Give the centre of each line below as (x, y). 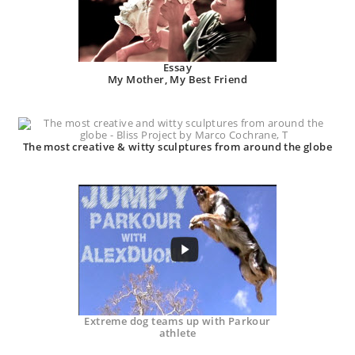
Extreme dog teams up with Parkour (177, 321)
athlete (177, 332)
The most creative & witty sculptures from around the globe (177, 146)
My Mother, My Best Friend (177, 79)
